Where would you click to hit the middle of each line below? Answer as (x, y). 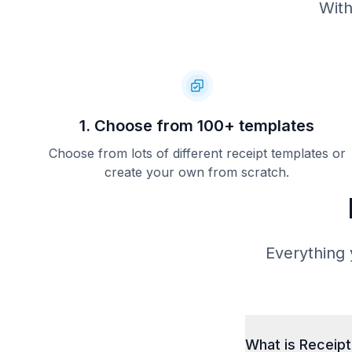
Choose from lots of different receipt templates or (197, 153)
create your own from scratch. (197, 172)
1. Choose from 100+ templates (197, 126)
